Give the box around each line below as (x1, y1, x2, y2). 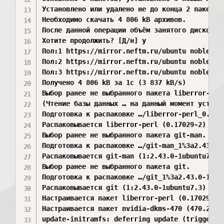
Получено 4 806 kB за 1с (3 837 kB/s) (42, 78, 186, 86)
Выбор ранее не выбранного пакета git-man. (42, 131, 206, 139)
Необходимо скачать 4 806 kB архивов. (42, 15, 186, 23)
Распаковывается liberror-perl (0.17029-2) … (42, 120, 214, 128)
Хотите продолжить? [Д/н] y (42, 36, 146, 44)
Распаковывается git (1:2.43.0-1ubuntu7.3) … (42, 183, 214, 191)
